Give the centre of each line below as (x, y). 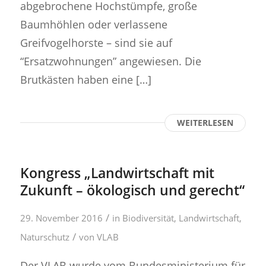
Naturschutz (45, 237)
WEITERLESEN (205, 123)
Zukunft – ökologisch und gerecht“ (132, 190)
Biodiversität (148, 218)
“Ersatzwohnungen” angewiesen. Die (110, 61)
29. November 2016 (61, 218)
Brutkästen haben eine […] (85, 80)
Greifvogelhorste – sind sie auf (96, 43)
